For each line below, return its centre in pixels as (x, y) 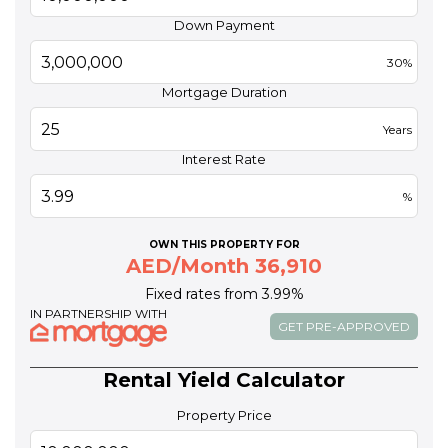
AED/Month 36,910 (224, 266)
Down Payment (224, 25)
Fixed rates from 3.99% (224, 294)
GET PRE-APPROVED (344, 327)
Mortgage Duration (224, 92)
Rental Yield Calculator (224, 380)
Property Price (224, 415)
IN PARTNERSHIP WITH (98, 314)
